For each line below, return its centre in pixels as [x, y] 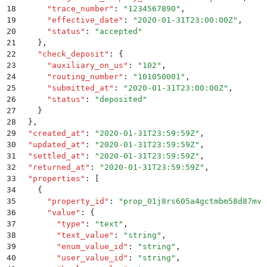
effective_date [85, 20]
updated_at [57, 144]
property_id [78, 201]
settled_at [57, 156]
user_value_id [92, 257]
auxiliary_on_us [88, 65]
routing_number [85, 76]
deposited [121, 99]
